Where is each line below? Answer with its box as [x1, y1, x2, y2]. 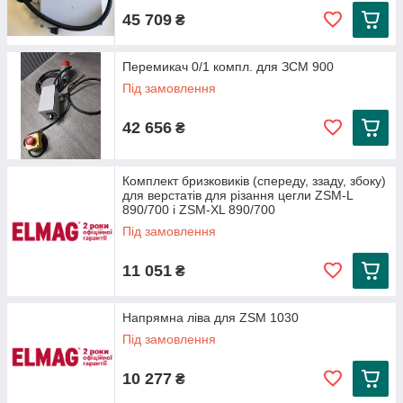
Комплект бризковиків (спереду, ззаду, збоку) [122, 174, 386, 188]
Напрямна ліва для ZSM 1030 [122, 310, 299, 325]
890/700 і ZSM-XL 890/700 [122, 202, 275, 217]
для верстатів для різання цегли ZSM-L [122, 188, 353, 202]
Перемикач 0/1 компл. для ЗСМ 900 [122, 59, 334, 74]
